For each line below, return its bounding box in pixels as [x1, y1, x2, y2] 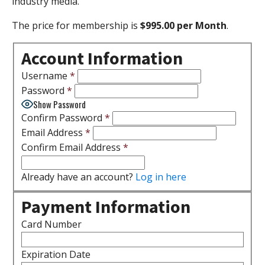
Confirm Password [21, 111, 102, 124]
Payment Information [21, 195, 190, 218]
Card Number [21, 218, 82, 231]
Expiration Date [21, 248, 91, 261]
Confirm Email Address [21, 140, 121, 154]
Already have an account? [21, 170, 135, 183]
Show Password [33, 97, 86, 111]
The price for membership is [12, 19, 140, 32]
